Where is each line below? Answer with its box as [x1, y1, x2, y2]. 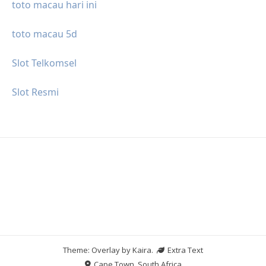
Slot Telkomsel [12, 56, 77, 69]
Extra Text [166, 244, 203, 255]
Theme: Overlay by [63, 244, 132, 255]
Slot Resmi [12, 85, 59, 99]
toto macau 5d [12, 27, 77, 40]
